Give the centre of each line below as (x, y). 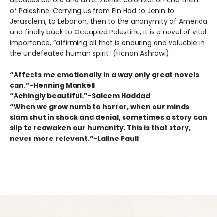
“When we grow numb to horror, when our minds (100, 107)
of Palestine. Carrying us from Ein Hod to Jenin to (92, 11)
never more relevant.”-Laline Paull (74, 139)
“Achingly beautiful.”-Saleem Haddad (80, 96)
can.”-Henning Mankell (52, 85)
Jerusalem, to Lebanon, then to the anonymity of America (108, 22)
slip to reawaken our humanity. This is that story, (100, 128)
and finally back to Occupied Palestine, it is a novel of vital (108, 32)
